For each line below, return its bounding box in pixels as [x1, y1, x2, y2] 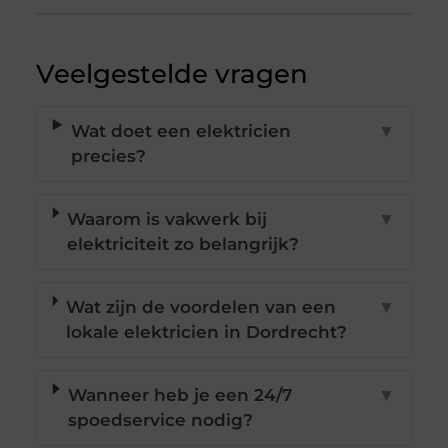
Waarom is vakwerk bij [67, 209, 268, 230]
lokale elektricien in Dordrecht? [65, 322, 347, 343]
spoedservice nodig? [67, 410, 253, 431]
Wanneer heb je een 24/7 [67, 385, 292, 406]
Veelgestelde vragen [35, 58, 308, 91]
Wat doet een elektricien [70, 121, 291, 142]
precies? [70, 146, 146, 167]
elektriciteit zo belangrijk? [67, 234, 300, 255]
